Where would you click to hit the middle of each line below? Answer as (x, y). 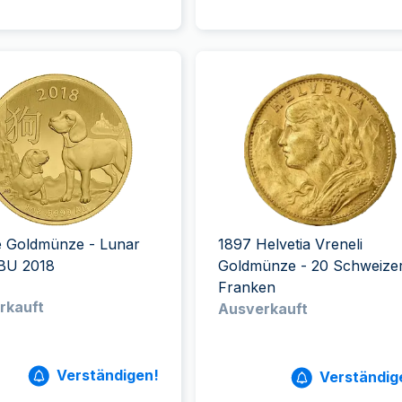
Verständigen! (107, 375)
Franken (246, 287)
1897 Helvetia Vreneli (290, 244)
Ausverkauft (262, 309)
